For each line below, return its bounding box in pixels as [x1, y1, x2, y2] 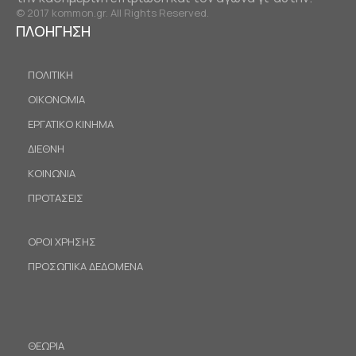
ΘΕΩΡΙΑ [28, 338, 64, 353]
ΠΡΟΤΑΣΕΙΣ [28, 190, 83, 205]
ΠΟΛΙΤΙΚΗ [28, 67, 73, 82]
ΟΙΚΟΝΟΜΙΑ [28, 91, 85, 106]
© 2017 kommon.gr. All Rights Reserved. [16, 5, 209, 20]
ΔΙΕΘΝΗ [28, 141, 64, 156]
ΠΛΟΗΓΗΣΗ [16, 21, 91, 41]
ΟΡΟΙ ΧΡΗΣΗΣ [28, 234, 96, 249]
